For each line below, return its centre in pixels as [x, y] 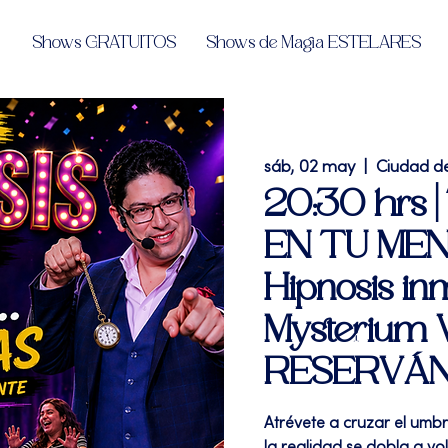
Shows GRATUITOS [104, 43]
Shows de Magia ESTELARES [313, 43]
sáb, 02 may [309, 168]
